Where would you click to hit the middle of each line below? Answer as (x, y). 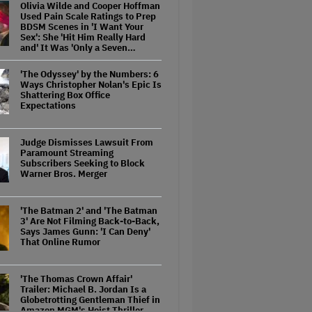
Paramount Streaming (67, 153)
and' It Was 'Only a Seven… (78, 48)
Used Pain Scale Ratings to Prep (88, 16)
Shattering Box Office (65, 95)
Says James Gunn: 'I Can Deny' (85, 232)
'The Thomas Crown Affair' (76, 279)
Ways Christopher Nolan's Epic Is (91, 85)
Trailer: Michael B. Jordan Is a (83, 289)
